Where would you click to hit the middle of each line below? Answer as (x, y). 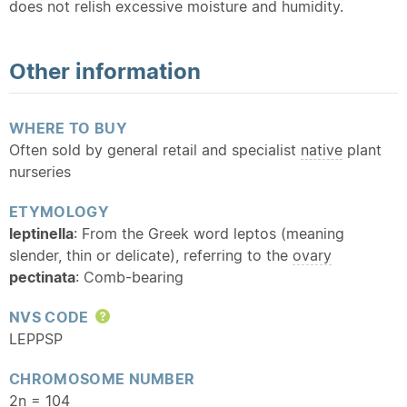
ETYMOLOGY (59, 212)
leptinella (41, 233)
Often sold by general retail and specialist (155, 150)
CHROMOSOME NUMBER (102, 379)
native (322, 150)
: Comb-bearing (129, 277)
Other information (105, 71)
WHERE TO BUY (68, 128)
